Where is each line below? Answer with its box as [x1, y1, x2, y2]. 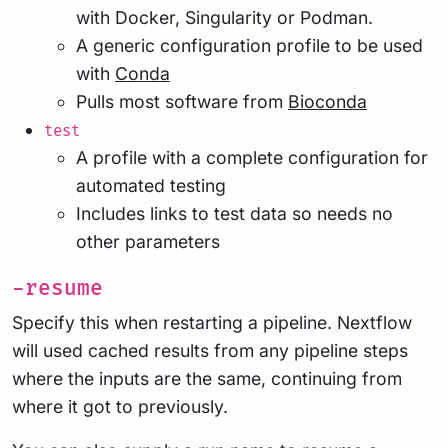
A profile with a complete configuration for [76, 146, 428, 168]
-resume [12, 275, 103, 301]
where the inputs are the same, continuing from [12, 367, 402, 389]
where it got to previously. [12, 395, 228, 417]
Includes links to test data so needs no [76, 202, 393, 224]
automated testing [76, 174, 226, 196]
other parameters [76, 230, 220, 252]
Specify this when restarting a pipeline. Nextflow [12, 311, 412, 333]
